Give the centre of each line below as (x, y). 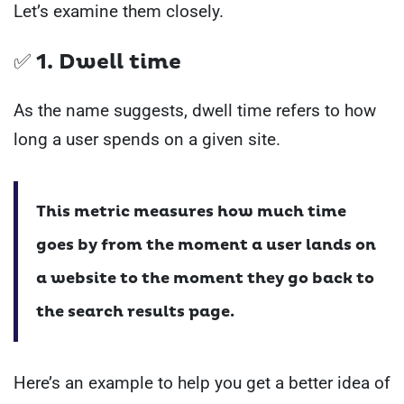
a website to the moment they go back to (205, 279)
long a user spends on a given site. (147, 140)
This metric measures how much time (191, 212)
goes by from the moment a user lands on (206, 245)
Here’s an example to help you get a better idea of (202, 383)
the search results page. (135, 312)
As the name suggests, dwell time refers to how (195, 111)
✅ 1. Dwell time (97, 63)
